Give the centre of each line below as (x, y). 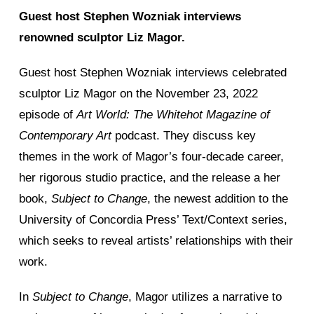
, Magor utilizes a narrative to (205, 296)
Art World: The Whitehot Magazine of (173, 114)
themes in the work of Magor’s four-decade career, (151, 156)
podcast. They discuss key (184, 135)
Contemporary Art (65, 135)
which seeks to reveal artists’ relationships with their (156, 240)
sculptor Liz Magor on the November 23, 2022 (138, 93)
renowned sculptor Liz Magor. (102, 37)
